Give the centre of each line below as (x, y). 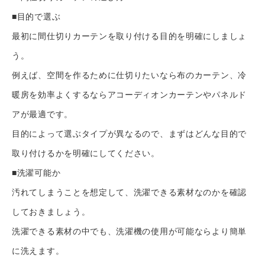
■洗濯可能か (36, 173)
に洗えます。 (38, 251)
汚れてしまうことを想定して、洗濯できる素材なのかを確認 (129, 192)
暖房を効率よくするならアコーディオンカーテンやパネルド (129, 95)
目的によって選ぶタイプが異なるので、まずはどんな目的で (129, 134)
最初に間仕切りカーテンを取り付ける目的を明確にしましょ (129, 36)
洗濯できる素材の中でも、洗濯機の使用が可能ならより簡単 (129, 231)
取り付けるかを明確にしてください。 (86, 153)
